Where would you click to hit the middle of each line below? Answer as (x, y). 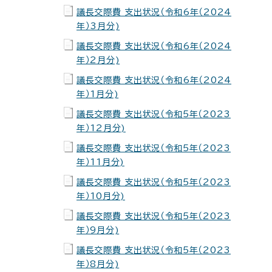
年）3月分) (98, 26)
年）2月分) (98, 60)
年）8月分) (98, 264)
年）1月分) (98, 94)
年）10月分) (101, 196)
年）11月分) (100, 162)
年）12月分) (101, 128)
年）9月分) (98, 230)
